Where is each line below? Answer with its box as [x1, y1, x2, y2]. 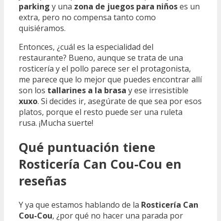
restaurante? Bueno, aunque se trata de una [19, 52, 183, 64]
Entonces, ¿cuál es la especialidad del [19, 41, 153, 53]
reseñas [19, 172, 67, 189]
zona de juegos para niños [74, 1, 178, 12]
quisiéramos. [19, 23, 66, 34]
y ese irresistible [126, 85, 188, 96]
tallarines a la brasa [47, 85, 126, 96]
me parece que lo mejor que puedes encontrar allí [19, 74, 202, 85]
